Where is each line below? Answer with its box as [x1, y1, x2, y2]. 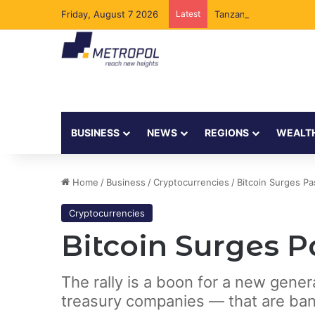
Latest [176, 8, 200, 19]
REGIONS [205, 127, 249, 139]
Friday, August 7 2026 [61, 8, 158, 20]
